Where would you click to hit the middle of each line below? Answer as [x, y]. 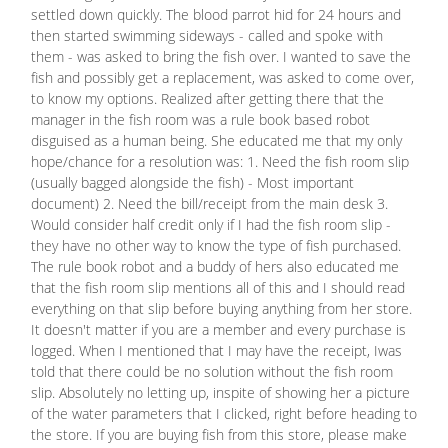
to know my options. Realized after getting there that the [207, 99]
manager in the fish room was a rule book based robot [200, 120]
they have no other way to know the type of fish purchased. [216, 246]
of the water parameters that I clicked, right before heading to [224, 414]
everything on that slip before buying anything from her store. [221, 309]
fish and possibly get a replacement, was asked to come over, [222, 78]
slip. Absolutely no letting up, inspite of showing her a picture [220, 393]
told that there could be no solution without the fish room [212, 372]
